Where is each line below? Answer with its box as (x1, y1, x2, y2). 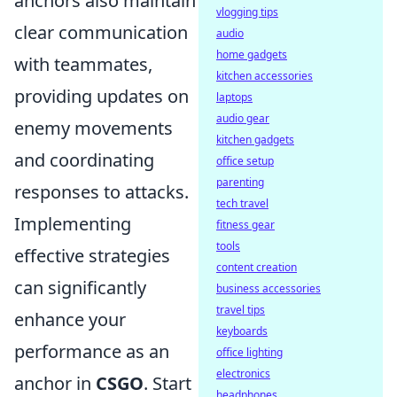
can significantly (14, 275, 146, 300)
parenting (216, 175, 264, 190)
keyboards (216, 323, 268, 339)
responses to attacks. (14, 179, 189, 204)
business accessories (216, 281, 321, 296)
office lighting (216, 345, 283, 360)
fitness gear (216, 217, 275, 232)
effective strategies (14, 243, 170, 268)
